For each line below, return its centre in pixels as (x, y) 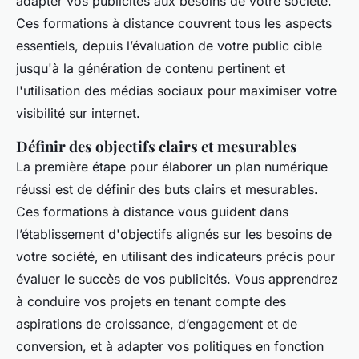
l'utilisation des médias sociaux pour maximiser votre (176, 90)
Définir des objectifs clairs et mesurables (157, 146)
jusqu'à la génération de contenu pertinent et (151, 68)
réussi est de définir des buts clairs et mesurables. (167, 189)
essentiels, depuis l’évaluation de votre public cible (169, 45)
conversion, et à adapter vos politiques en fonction (170, 346)
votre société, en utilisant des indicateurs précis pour (175, 256)
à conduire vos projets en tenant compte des (151, 301)
